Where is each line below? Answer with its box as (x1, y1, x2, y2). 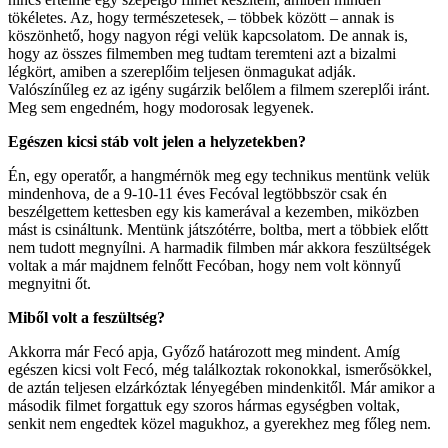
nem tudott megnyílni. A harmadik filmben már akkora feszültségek (8, 238, 431, 256)
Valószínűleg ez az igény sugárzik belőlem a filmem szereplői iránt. (8, 80, 430, 98)
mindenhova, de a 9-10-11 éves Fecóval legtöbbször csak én (8, 184, 387, 202)
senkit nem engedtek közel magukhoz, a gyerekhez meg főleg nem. (8, 414, 431, 432)
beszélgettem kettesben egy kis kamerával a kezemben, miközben (8, 202, 419, 220)
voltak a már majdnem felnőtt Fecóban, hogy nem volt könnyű (8, 256, 401, 274)
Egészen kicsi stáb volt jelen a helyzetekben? (8, 132, 306, 150)
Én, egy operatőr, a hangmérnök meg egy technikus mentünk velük (8, 166, 430, 184)
